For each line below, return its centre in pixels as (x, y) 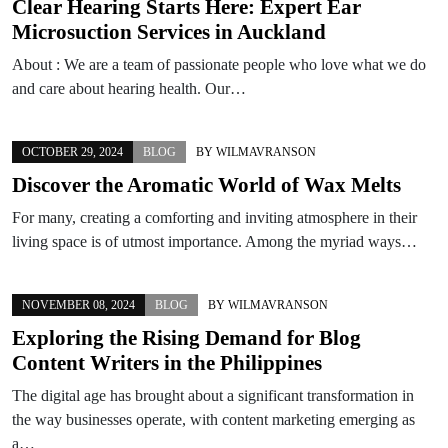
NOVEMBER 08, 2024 (78, 304)
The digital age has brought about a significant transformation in (213, 395)
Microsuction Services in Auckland (169, 31)
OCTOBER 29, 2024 (72, 151)
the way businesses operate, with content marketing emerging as (213, 419)
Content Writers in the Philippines (167, 362)
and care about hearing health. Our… (129, 88)
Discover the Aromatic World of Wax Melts (206, 184)
